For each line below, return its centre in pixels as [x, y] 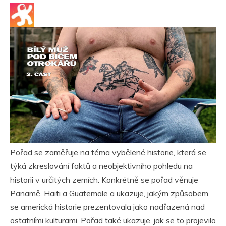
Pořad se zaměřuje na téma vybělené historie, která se [108, 152]
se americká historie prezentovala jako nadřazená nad [107, 207]
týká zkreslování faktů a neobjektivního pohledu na [101, 166]
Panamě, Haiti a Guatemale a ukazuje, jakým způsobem [109, 193]
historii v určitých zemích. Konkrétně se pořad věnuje [104, 179]
